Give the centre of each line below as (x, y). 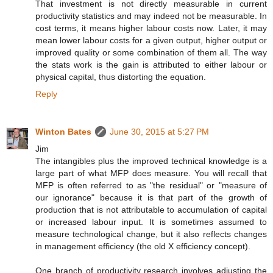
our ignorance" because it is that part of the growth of (151, 198)
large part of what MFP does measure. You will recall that (151, 173)
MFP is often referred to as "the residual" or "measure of (151, 186)
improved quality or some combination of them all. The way (151, 53)
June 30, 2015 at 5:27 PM (159, 132)
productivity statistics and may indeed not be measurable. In (151, 16)
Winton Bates (63, 132)
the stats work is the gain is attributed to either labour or (151, 65)
